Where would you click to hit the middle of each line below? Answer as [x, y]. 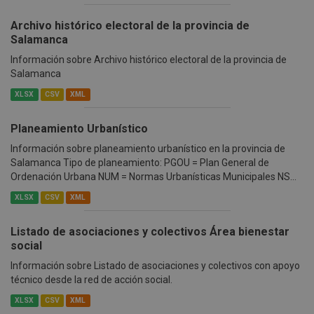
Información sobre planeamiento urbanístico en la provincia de [148, 149]
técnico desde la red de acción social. [91, 280]
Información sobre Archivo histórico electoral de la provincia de [149, 60]
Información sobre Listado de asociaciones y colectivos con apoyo [155, 266]
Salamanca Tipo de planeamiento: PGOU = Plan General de [140, 163]
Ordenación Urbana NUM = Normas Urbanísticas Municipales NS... [153, 177]
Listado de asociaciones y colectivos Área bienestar [150, 232]
